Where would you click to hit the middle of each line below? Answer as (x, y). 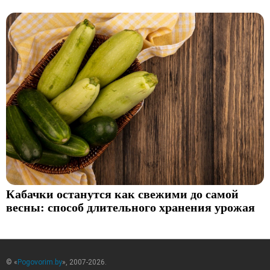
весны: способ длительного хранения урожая (130, 208)
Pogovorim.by (40, 262)
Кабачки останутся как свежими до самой (122, 195)
